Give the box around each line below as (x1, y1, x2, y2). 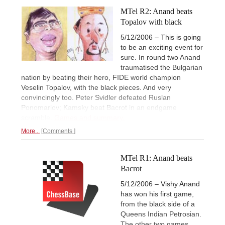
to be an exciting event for (121, 43, 203, 51)
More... (21, 128, 40, 135)
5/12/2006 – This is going (121, 33, 201, 41)
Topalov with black (121, 17, 182, 26)
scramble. (21, 114, 54, 122)
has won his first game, (121, 190, 194, 198)
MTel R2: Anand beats (121, 7, 192, 16)
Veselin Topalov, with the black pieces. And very (21, 83, 171, 91)
